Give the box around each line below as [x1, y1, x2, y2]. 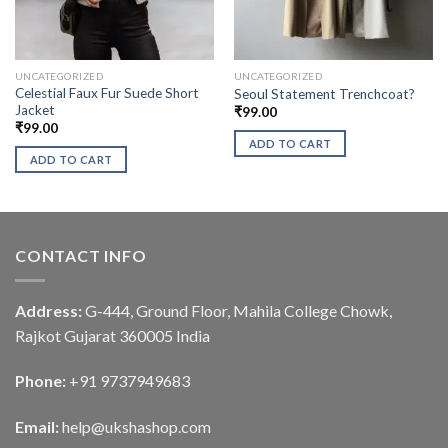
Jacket [14, 102, 55, 119]
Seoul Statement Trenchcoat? [233, 85, 415, 102]
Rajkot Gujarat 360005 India [15, 325, 210, 345]
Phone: [15, 371, 69, 391]
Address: [15, 300, 82, 320]
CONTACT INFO [15, 246, 147, 266]
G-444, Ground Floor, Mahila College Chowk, [82, 300, 392, 320]
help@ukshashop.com [62, 417, 211, 437]
